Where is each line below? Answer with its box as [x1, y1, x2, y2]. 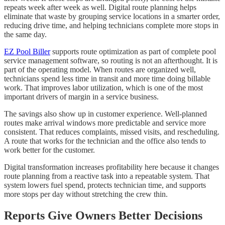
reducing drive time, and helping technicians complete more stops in [4, 21, 218, 30]
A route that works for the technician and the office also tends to [4, 137, 206, 146]
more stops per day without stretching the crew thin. [4, 190, 168, 199]
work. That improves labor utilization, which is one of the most [4, 83, 203, 92]
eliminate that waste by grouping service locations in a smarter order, [4, 12, 220, 21]
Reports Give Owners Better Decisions [4, 208, 202, 222]
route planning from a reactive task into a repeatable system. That [4, 172, 209, 181]
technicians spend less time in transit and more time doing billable [4, 74, 210, 83]
